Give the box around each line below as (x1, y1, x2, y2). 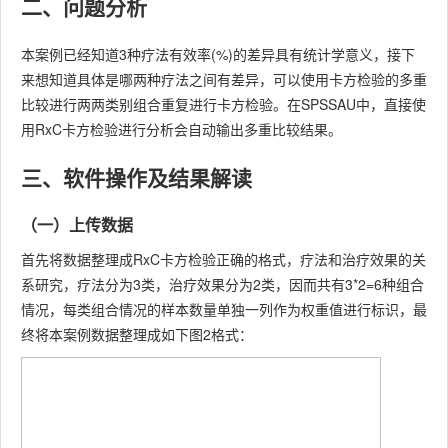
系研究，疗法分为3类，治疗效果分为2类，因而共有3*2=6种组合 (21, 274, 424, 295)
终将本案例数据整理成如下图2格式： (21, 324, 253, 345)
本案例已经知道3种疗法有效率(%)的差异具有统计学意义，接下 (21, 44, 415, 65)
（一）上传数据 (21, 213, 133, 237)
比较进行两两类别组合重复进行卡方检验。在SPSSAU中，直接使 (21, 94, 426, 115)
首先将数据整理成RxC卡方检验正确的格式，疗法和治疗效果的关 (21, 249, 426, 270)
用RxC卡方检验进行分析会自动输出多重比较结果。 (21, 119, 342, 140)
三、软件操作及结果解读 (21, 162, 252, 193)
